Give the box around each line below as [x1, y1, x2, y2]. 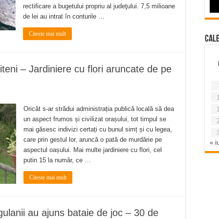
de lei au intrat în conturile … [23, 12, 105, 20]
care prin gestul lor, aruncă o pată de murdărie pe [23, 135, 162, 143]
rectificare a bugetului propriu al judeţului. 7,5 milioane [23, 2, 175, 10]
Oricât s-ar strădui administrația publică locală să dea [23, 105, 174, 112]
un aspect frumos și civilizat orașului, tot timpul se [23, 115, 166, 123]
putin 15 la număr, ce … [23, 156, 91, 164]
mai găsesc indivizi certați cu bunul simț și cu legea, [23, 125, 172, 133]
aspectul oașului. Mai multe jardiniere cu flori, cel [23, 146, 162, 153]
